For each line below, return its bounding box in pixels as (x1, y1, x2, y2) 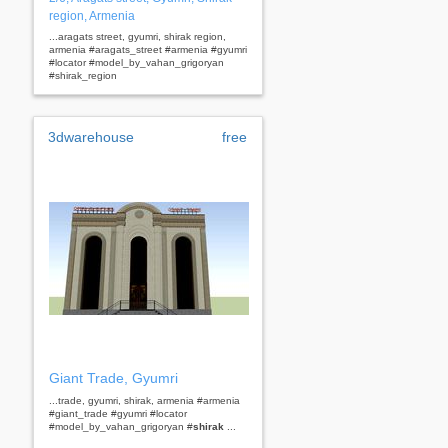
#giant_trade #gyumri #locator (49, 407, 187, 419)
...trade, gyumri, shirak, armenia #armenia (49, 394, 240, 406)
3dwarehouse (48, 128, 134, 145)
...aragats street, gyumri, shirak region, (49, 30, 226, 42)
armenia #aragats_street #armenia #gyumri (49, 43, 247, 55)
